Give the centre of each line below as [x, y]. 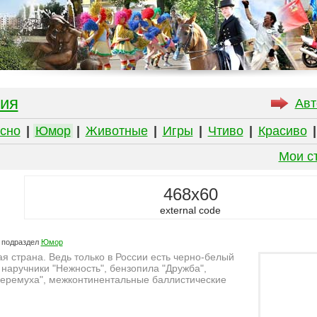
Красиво [282, 131]
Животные [116, 131]
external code [190, 210]
